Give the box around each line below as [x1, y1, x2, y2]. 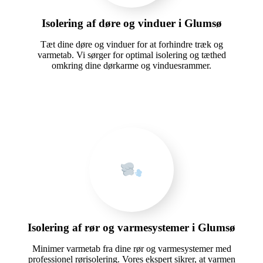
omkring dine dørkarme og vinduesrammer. [52, 60, 211, 70]
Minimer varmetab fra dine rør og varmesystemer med [32, 243, 231, 254]
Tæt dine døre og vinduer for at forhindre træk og [40, 39, 223, 49]
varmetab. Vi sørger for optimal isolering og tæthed [37, 49, 226, 60]
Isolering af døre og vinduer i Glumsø [41, 16, 222, 29]
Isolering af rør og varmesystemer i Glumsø [28, 221, 235, 234]
